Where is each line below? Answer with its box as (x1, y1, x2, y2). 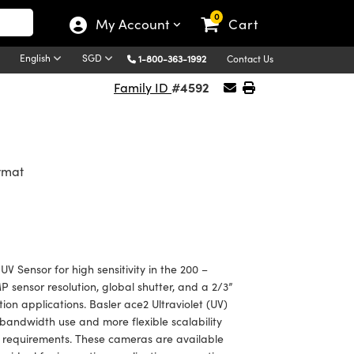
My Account (96, 15, 172, 33)
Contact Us (227, 51, 273, 65)
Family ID (114, 79, 171, 96)
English (20, 51, 53, 64)
